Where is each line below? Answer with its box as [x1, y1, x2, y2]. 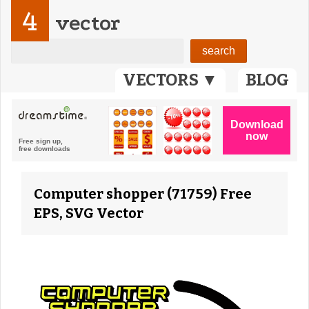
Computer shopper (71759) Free [34, 186, 252, 202]
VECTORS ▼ [123, 70, 218, 90]
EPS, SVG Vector [34, 205, 143, 221]
